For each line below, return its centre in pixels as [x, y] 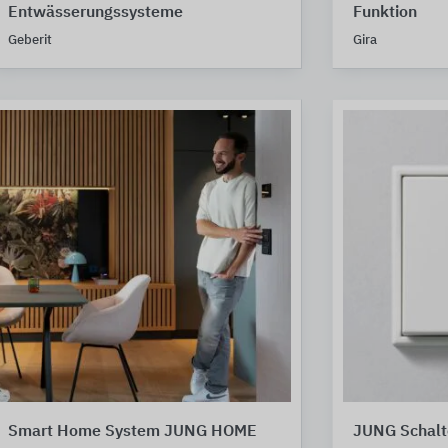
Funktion [384, 12]
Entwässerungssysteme [95, 12]
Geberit [30, 40]
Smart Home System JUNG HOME [132, 432]
